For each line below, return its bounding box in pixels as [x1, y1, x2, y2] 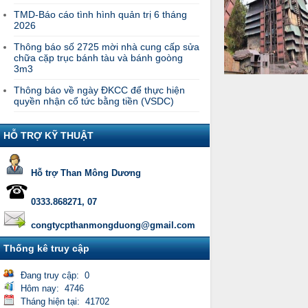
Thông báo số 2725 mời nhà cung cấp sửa [14, 41, 199, 52]
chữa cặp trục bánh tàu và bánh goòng [14, 52, 183, 63]
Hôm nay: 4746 [21, 283, 84, 294]
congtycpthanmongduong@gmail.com [31, 220, 195, 230]
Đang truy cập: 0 [21, 270, 89, 280]
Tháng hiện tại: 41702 [21, 296, 109, 307]
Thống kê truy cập [3, 243, 89, 254]
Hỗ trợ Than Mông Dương [31, 168, 141, 178]
